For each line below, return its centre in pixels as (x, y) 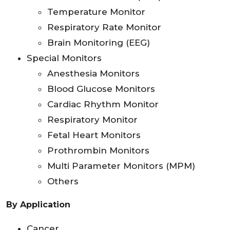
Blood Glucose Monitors (101, 89)
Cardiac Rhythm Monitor (103, 104)
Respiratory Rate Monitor (104, 27)
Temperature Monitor (96, 12)
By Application (38, 205)
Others (63, 181)
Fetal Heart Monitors (94, 135)
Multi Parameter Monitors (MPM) (121, 166)
